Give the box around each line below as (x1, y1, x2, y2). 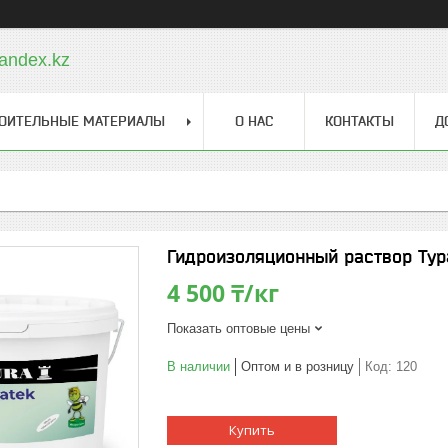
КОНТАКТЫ (325, 113, 394, 129)
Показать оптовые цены (167, 321, 310, 336)
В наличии (167, 359, 230, 374)
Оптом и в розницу (241, 359, 354, 374)
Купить (229, 421, 275, 439)
